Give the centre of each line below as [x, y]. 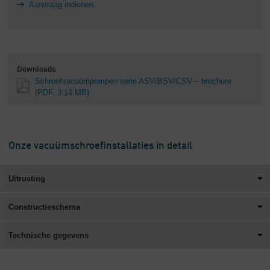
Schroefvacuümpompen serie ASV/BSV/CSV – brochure [133, 81]
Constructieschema [44, 207]
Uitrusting [27, 179]
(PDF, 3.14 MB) [62, 93]
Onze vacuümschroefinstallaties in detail [100, 146]
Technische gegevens [49, 236]
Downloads [36, 70]
